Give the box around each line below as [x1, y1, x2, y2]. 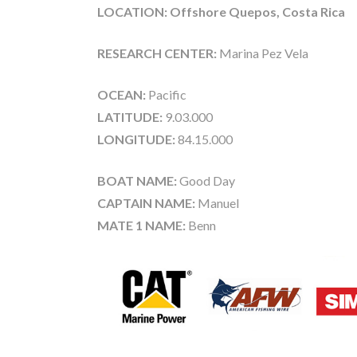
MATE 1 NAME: [97, 217, 188, 233]
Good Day [177, 172, 235, 188]
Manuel [195, 194, 239, 210]
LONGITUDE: [97, 131, 175, 147]
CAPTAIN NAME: [97, 194, 195, 210]
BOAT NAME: [97, 172, 177, 188]
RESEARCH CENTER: [97, 45, 217, 61]
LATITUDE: [97, 108, 163, 124]
